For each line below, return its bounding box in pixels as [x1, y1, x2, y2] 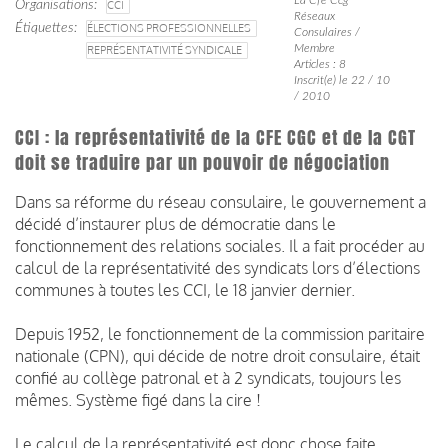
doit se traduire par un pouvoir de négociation [15, 149, 390, 176]
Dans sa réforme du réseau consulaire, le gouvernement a [15, 191, 426, 212]
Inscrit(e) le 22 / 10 [293, 73, 390, 86]
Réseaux [293, 9, 335, 22]
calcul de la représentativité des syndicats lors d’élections [15, 257, 420, 278]
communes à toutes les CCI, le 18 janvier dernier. [15, 279, 355, 300]
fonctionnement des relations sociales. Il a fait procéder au [15, 235, 425, 256]
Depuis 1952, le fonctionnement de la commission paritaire [15, 323, 425, 344]
